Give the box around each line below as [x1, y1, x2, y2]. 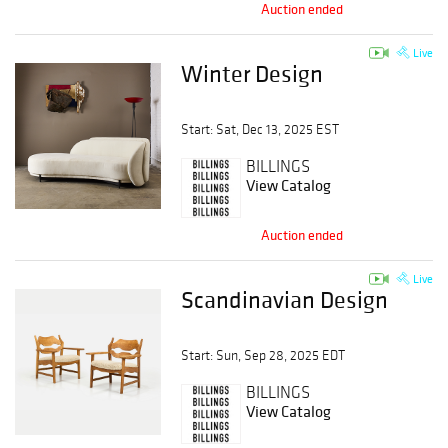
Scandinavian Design [181, 284, 389, 315]
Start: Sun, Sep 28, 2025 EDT [181, 347, 346, 364]
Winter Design [181, 58, 324, 89]
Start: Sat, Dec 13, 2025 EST [181, 121, 340, 138]
